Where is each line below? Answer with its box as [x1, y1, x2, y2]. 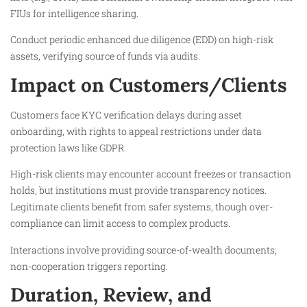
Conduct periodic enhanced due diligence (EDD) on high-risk [10, 33, 273, 47]
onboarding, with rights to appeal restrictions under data [10, 124, 262, 138]
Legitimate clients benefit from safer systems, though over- [10, 200, 273, 214]
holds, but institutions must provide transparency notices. [10, 184, 267, 197]
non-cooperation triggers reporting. [10, 259, 168, 273]
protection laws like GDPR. [10, 140, 126, 154]
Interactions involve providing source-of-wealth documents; [10, 243, 277, 256]
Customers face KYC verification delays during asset [10, 108, 242, 121]
